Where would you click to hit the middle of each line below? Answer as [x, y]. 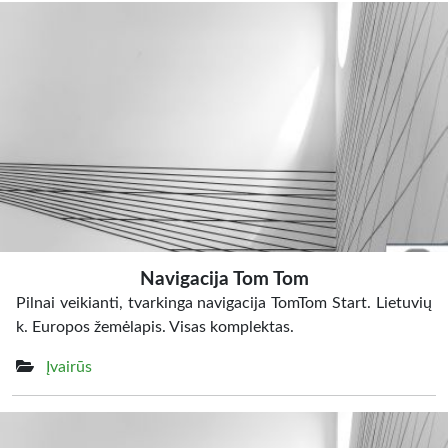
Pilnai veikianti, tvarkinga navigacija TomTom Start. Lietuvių [224, 303]
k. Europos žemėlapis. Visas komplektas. [155, 327]
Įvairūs [69, 367]
